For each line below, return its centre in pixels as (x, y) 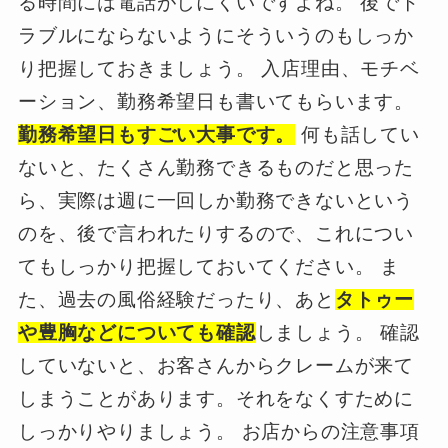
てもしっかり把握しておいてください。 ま (209, 266)
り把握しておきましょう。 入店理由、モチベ (218, 68)
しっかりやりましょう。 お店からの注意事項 (218, 431)
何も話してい (357, 134)
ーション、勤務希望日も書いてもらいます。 (216, 101)
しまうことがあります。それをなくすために (216, 398)
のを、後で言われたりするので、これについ (216, 233)
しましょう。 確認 (337, 332)
